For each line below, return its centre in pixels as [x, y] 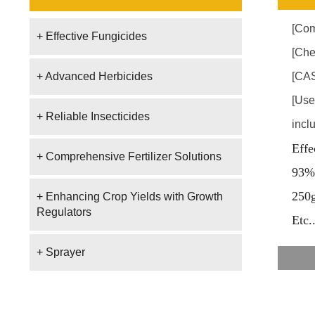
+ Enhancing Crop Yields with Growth [130, 197]
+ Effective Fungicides [92, 36]
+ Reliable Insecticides [93, 116]
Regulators [64, 212]
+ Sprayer [61, 252]
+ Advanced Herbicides [95, 76]
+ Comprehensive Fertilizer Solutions [129, 156]
